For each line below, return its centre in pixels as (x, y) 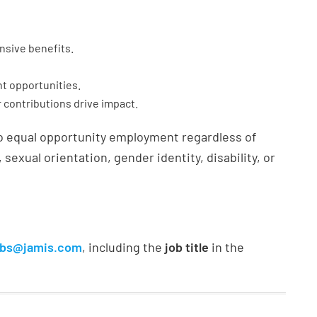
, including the (123, 247)
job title (187, 247)
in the (226, 247)
